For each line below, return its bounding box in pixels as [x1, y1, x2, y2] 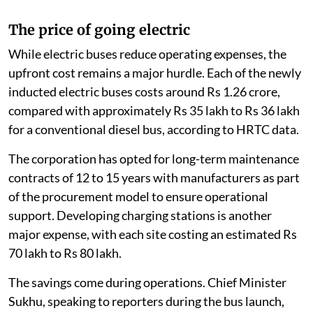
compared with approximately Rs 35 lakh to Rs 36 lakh [8, 102, 300, 118]
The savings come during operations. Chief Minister [8, 274, 286, 290]
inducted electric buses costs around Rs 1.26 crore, [8, 83, 280, 99]
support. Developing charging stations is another [8, 207, 272, 223]
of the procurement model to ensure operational [8, 188, 268, 204]
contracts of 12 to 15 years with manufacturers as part [8, 169, 300, 185]
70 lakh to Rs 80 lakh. [8, 245, 122, 261]
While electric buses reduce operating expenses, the [8, 45, 286, 61]
